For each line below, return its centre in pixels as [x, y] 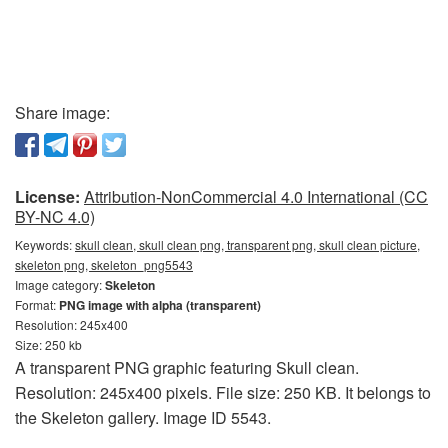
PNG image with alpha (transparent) [160, 305]
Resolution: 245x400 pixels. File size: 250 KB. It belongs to [223, 392]
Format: [37, 304]
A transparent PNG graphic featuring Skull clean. [187, 367]
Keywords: [45, 244]
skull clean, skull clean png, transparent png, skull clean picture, [247, 244]
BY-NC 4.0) [55, 216]
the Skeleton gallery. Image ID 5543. [143, 417]
